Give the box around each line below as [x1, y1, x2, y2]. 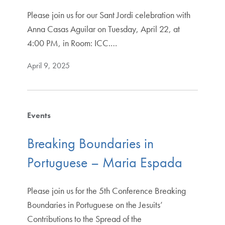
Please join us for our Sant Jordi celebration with [27, 9, 190, 21]
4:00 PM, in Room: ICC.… [27, 37, 117, 49]
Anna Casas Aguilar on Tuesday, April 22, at [27, 23, 180, 35]
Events [27, 110, 51, 121]
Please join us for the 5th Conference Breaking [27, 184, 186, 196]
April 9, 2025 [27, 60, 70, 71]
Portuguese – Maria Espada [27, 153, 182, 171]
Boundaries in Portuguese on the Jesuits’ [27, 198, 163, 210]
